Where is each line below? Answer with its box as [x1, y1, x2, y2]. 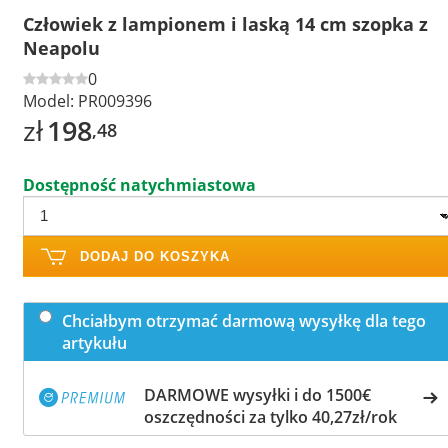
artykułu [62, 331, 127, 354]
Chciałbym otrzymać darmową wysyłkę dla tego [62, 309, 426, 332]
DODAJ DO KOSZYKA [80, 248, 230, 264]
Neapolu [23, 35, 100, 60]
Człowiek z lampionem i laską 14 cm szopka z [23, 11, 428, 36]
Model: [23, 89, 74, 112]
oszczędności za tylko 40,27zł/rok [144, 405, 397, 428]
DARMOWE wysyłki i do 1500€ [144, 383, 371, 406]
